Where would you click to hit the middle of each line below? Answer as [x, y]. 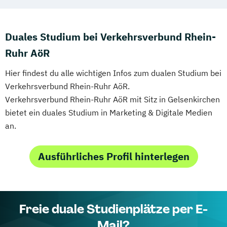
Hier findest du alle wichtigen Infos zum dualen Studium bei [113, 73]
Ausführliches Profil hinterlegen [113, 156]
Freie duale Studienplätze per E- [113, 209]
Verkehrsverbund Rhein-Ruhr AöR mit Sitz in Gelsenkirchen [112, 99]
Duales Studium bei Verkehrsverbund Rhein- [110, 36]
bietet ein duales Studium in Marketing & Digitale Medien [109, 112]
